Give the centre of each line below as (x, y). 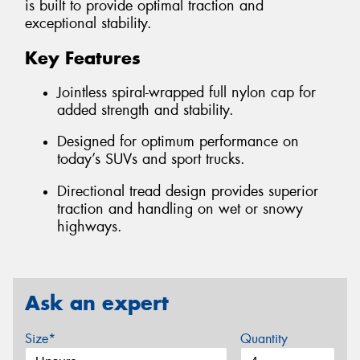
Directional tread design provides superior (188, 191)
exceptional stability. (88, 24)
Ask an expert (97, 303)
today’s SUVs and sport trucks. (151, 160)
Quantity (264, 339)
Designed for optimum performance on (178, 142)
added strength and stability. (145, 110)
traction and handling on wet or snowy (180, 209)
